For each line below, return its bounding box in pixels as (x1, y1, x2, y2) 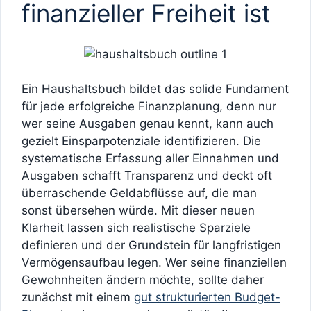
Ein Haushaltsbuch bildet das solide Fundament (22, 82, 289, 96)
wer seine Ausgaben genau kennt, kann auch (22, 117, 274, 131)
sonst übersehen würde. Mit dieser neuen (22, 203, 255, 218)
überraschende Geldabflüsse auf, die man (22, 186, 257, 201)
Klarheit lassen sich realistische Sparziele (22, 221, 251, 235)
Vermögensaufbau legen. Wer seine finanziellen (22, 255, 287, 270)
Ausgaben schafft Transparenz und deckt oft (22, 169, 272, 183)
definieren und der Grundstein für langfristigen (22, 238, 281, 253)
